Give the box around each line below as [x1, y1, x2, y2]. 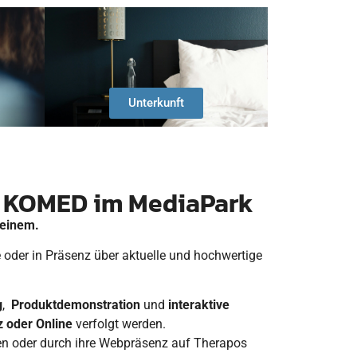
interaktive [168, 297, 229, 313]
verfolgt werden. [73, 316, 166, 332]
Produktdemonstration [11, 297, 140, 313]
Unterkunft [128, 95, 184, 110]
